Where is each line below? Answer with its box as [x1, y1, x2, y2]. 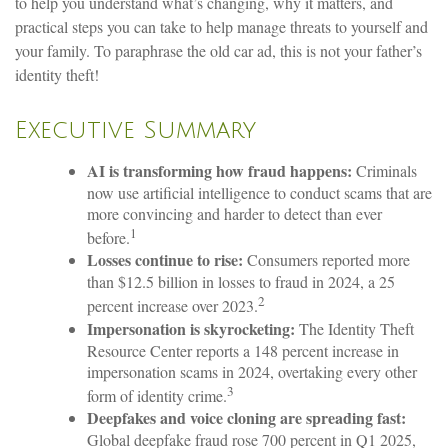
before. [87, 227, 130, 249]
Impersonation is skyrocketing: [87, 316, 295, 340]
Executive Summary [15, 116, 256, 143]
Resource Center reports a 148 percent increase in [87, 339, 399, 361]
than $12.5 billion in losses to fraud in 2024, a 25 [87, 271, 395, 293]
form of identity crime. [87, 384, 227, 406]
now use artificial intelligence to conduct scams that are [87, 181, 432, 203]
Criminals [352, 159, 417, 181]
